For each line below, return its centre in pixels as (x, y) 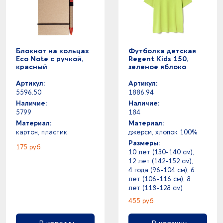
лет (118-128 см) (156, 188)
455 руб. (142, 201)
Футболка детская (162, 51)
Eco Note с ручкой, (50, 59)
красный (32, 67)
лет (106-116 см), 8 (160, 179)
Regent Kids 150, (158, 59)
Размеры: (144, 143)
